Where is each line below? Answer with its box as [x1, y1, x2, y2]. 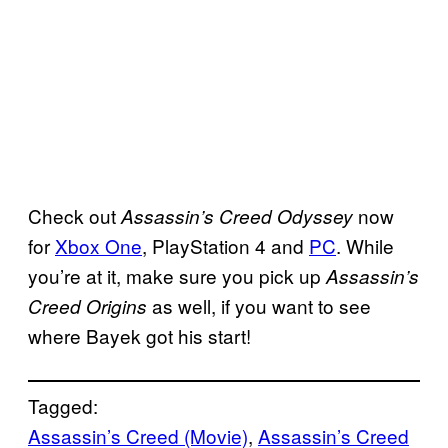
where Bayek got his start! [28, 322, 251, 350]
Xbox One [55, 232, 142, 260]
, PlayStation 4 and [142, 232, 309, 260]
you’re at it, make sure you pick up [28, 262, 326, 290]
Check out [28, 202, 121, 230]
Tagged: [28, 392, 98, 420]
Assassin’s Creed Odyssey [121, 203, 353, 230]
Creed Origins [28, 293, 147, 320]
